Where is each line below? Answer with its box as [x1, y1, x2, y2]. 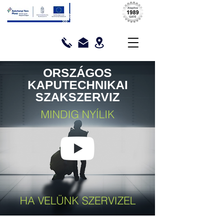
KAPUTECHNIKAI [27, 78, 128, 92]
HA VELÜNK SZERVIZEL [19, 194, 136, 207]
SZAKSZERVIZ [35, 90, 120, 104]
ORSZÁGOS [43, 66, 112, 79]
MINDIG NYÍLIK [40, 108, 115, 121]
